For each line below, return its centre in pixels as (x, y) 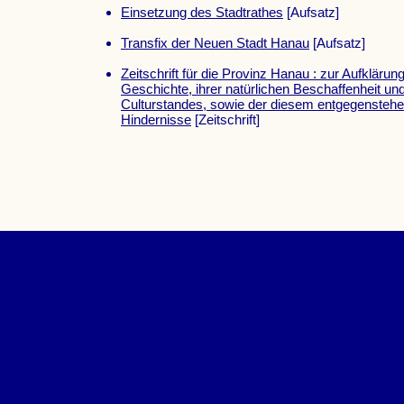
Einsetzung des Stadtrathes (202, 13)
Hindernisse (156, 120)
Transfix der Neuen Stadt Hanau (215, 43)
